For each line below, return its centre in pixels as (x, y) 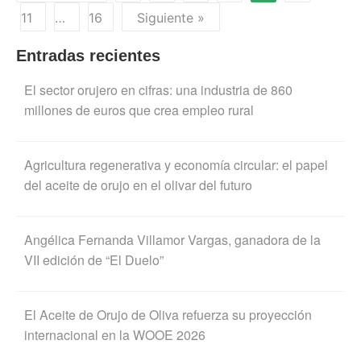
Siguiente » (171, 18)
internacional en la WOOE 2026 (115, 335)
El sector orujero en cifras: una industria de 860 (158, 90)
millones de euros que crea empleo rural (139, 110)
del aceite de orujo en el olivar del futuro (138, 185)
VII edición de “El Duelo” (94, 260)
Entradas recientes (88, 56)
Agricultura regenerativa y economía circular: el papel (176, 165)
